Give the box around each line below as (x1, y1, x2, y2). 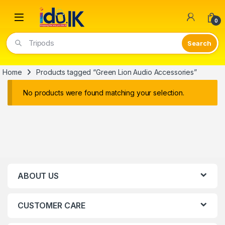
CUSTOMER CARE (18, 200, 86, 210)
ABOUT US (18, 170, 59, 181)
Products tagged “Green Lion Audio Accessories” (36, 68, 197, 77)
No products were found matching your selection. (23, 88, 184, 97)
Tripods (29, 38, 55, 48)
